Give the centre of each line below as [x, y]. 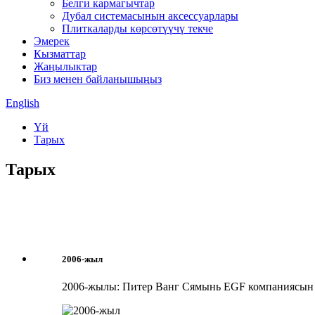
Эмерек [52, 41]
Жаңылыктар [65, 66]
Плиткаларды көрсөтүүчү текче [137, 28]
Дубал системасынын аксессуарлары [150, 16]
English [22, 103]
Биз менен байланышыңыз [98, 79]
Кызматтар [60, 54]
